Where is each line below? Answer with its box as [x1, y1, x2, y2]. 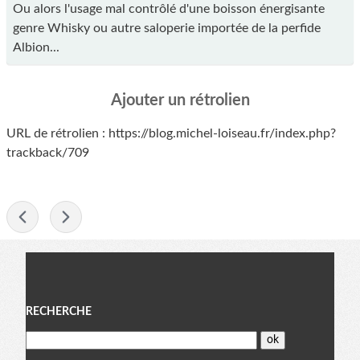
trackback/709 [6, 146, 89, 160]
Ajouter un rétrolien [110, 92, 250, 109]
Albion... [13, 40, 59, 54]
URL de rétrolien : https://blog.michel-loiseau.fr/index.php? [6, 127, 336, 141]
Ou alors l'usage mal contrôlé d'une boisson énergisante [13, 2, 325, 15]
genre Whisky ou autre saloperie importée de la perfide [13, 21, 321, 35]
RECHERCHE [26, 306, 92, 318]
